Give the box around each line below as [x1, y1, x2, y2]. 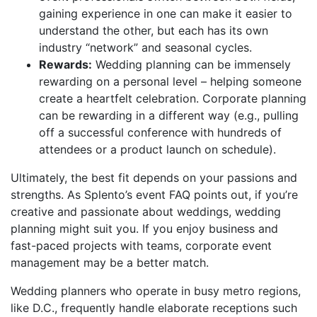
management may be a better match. [11, 255, 209, 270]
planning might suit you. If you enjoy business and [11, 221, 278, 236]
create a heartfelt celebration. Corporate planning [39, 91, 306, 105]
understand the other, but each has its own [39, 23, 268, 38]
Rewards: [39, 57, 92, 71]
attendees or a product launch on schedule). [39, 142, 276, 156]
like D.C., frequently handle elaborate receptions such [11, 300, 297, 315]
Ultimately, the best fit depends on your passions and [11, 170, 297, 185]
